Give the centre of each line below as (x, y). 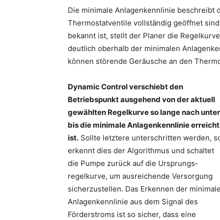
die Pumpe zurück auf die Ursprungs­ (133, 163)
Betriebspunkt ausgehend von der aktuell (141, 99)
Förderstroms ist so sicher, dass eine (132, 214)
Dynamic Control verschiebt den (125, 87)
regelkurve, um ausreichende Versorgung (140, 176)
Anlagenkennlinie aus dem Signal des (133, 202)
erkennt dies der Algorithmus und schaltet (141, 151)
